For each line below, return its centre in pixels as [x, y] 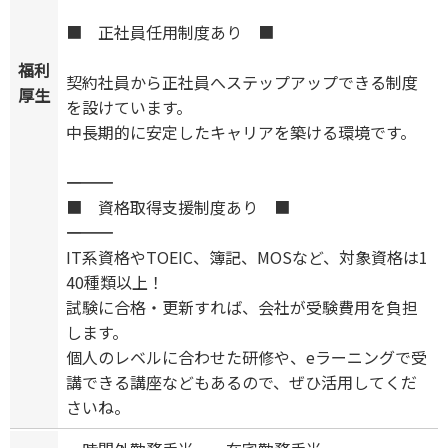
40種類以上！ [115, 282]
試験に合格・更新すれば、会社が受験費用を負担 [242, 307]
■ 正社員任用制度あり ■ [170, 32]
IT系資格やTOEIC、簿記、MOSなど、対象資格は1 [247, 257]
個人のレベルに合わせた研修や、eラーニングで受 [246, 357]
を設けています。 [129, 107]
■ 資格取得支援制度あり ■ [178, 207]
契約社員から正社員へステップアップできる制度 [242, 82]
